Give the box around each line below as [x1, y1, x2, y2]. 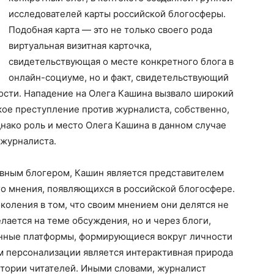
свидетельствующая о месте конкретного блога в [9, 56, 234, 67]
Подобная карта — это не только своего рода [9, 24, 212, 35]
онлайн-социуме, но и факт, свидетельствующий [9, 72, 229, 83]
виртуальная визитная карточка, [9, 40, 152, 51]
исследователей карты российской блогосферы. [9, 8, 226, 20]
